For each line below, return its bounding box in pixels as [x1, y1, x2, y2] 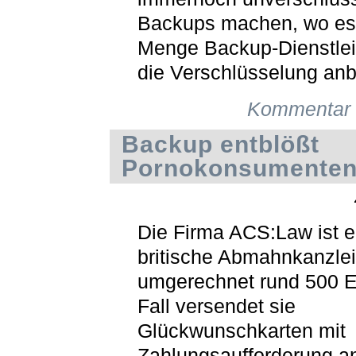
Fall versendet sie [137, 295, 296, 317]
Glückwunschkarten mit [137, 319, 346, 342]
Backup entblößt [121, 130, 319, 157]
